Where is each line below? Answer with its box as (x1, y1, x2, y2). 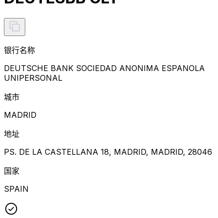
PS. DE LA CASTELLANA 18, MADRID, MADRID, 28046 (4, 146, 212, 157)
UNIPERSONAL (4, 73, 62, 83)
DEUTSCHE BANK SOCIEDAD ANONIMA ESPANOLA (4, 63, 205, 73)
